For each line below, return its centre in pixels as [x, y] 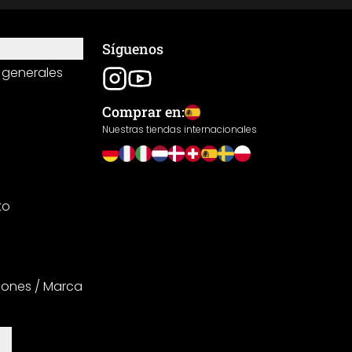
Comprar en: [143, 112]
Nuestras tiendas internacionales [180, 129]
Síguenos [133, 49]
